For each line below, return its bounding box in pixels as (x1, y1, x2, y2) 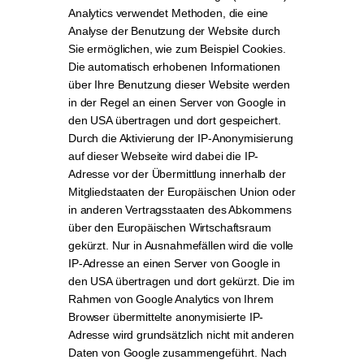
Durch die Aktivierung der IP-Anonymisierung (68, 132, 293, 145)
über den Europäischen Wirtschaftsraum (68, 221, 271, 234)
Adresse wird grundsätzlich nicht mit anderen (68, 328, 294, 341)
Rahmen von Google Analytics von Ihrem (68, 292, 274, 305)
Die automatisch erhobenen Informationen (68, 60, 281, 73)
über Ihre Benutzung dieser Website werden (68, 78, 290, 91)
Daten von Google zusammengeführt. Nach (68, 346, 288, 359)
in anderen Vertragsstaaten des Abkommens (68, 203, 292, 216)
